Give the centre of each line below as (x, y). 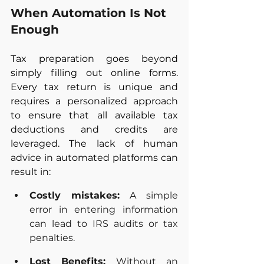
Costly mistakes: (75, 195)
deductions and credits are (94, 129)
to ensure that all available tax (94, 115)
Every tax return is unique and (94, 87)
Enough (35, 29)
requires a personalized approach (94, 101)
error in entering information (104, 209)
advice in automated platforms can (94, 157)
